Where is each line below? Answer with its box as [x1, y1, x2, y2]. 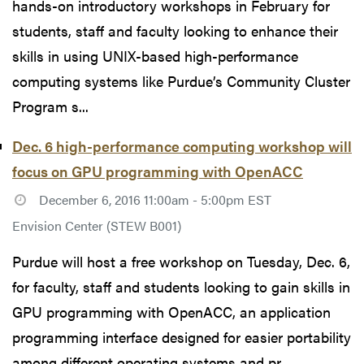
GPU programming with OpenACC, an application [12, 301, 331, 323]
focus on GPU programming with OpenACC [12, 160, 303, 181]
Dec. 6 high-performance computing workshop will [12, 135, 352, 156]
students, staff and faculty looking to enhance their [12, 19, 338, 41]
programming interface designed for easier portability [12, 327, 351, 348]
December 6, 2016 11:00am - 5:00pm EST [38, 189, 271, 209]
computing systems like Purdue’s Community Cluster [12, 70, 350, 91]
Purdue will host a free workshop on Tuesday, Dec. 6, [12, 251, 350, 272]
